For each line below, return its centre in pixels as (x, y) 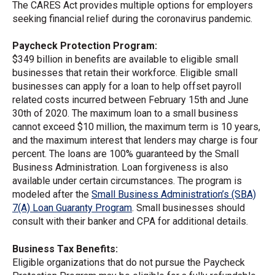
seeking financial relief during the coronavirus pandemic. (132, 18)
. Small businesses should (188, 208)
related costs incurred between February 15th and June (130, 100)
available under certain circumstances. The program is (127, 181)
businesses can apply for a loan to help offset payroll (127, 87)
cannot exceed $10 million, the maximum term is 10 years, (136, 127)
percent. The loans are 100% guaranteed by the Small (126, 154)
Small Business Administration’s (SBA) (174, 195)
